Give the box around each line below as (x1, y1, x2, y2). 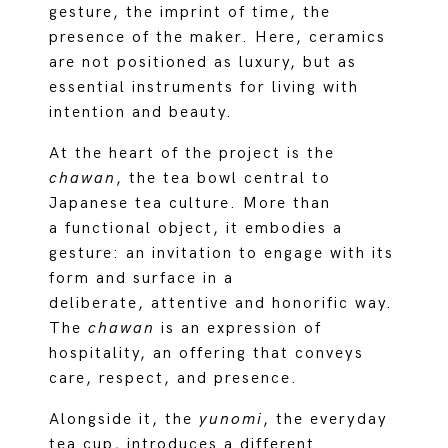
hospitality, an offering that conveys (49, 344, 365, 363)
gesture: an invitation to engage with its (49, 244, 395, 263)
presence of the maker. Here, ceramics (49, 28, 387, 47)
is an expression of (161, 319, 323, 338)
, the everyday (263, 410, 389, 429)
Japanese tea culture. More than (49, 194, 332, 213)
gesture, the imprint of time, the (49, 3, 332, 22)
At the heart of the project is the (49, 144, 336, 163)
